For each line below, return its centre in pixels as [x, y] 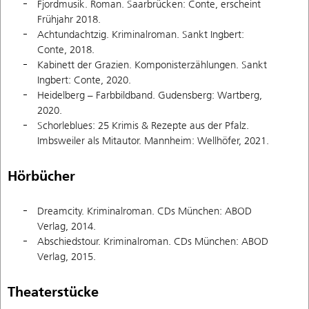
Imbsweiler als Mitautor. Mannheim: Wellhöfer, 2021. [153, 141]
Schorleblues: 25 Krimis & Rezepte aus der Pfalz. [143, 126]
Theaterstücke [53, 291]
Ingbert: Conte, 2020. [84, 80]
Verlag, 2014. [67, 227]
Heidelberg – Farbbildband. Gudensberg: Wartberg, [150, 96]
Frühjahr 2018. [69, 20]
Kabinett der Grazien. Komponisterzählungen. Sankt [152, 65]
